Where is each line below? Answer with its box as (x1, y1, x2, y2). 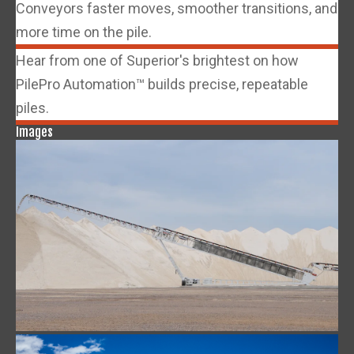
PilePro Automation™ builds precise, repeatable (16, 75, 308, 92)
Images (16, 123, 53, 140)
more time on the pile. (16, 23, 152, 40)
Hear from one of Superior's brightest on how (16, 51, 299, 69)
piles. (16, 99, 49, 116)
